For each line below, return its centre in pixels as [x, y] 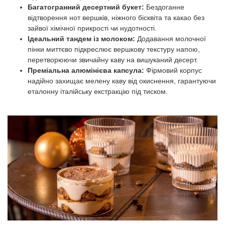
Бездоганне [164, 7]
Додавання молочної [171, 39]
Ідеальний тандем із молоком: [81, 39]
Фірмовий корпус [173, 70]
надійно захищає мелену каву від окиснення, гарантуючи [122, 81]
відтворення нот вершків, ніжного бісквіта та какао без [116, 18]
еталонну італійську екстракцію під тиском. [98, 91]
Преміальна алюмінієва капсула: [86, 70]
